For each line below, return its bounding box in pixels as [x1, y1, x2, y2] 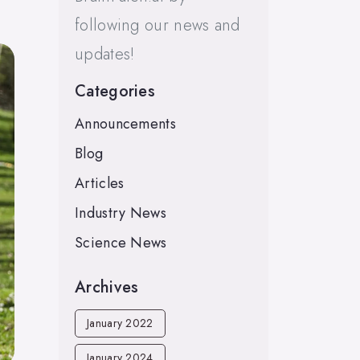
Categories [75, 80, 155, 103]
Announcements [75, 113, 176, 134]
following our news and [75, 14, 240, 37]
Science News [75, 232, 167, 253]
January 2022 [87, 315, 153, 331]
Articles [75, 173, 125, 194]
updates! [75, 43, 135, 66]
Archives [75, 276, 139, 299]
